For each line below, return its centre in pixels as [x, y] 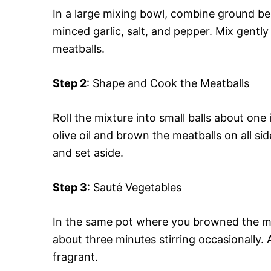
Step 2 [70, 83]
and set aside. [88, 152]
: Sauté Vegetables [134, 187]
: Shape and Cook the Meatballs [168, 83]
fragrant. [75, 256]
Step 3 [70, 187]
